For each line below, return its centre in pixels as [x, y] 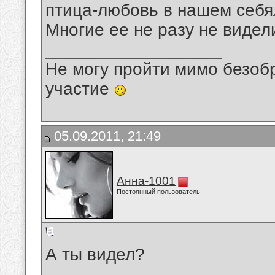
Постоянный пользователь [158, 192]
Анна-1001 [146, 181]
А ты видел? [95, 255]
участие [80, 89]
